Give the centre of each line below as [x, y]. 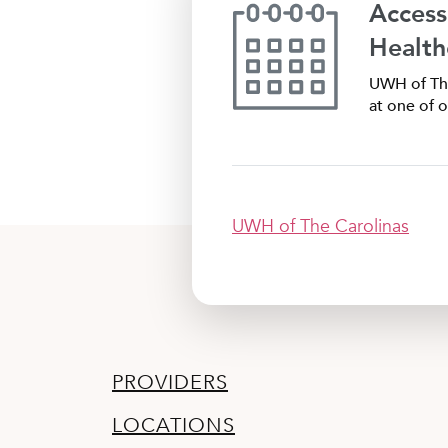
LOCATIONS [173, 425]
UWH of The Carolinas [320, 226]
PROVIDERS [170, 382]
